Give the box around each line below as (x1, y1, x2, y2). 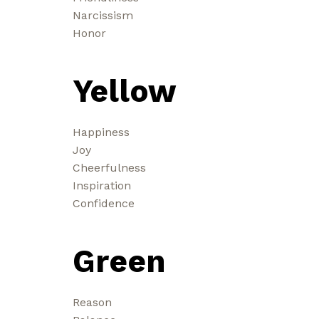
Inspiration (73, 178, 131, 192)
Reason (73, 295, 112, 309)
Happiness (73, 125, 130, 139)
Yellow (73, 72, 177, 110)
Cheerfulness (73, 160, 146, 174)
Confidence (73, 196, 135, 210)
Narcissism (73, 8, 133, 22)
